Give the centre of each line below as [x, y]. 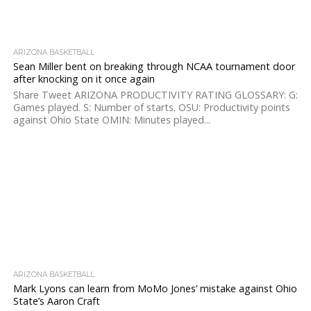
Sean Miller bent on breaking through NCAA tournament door [154, 66]
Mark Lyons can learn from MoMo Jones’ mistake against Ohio [155, 288]
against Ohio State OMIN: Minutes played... [111, 120]
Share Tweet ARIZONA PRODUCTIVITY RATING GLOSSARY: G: [155, 95]
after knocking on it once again [84, 79]
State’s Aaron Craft [56, 301]
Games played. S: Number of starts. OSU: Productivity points [151, 107]
